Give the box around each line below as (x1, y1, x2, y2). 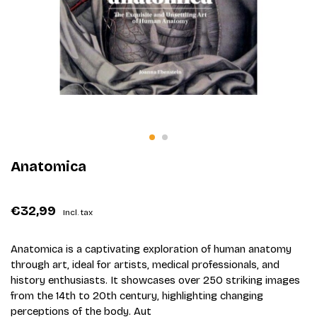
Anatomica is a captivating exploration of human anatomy (11, 242, 292, 255)
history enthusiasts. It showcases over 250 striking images (11, 273, 300, 287)
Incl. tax (63, 207, 93, 217)
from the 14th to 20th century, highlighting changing (11, 289, 263, 302)
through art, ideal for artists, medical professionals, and (11, 258, 279, 271)
